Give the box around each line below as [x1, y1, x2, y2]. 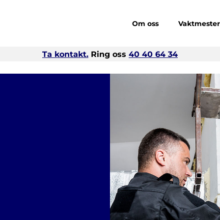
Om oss [132, 19, 159, 28]
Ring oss [88, 49, 129, 59]
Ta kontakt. [42, 49, 88, 59]
